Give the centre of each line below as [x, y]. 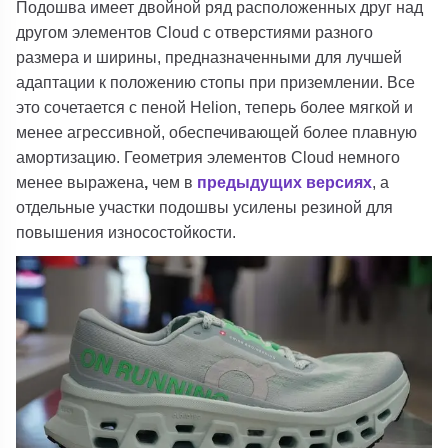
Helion [214, 106]
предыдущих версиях [285, 181]
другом [44, 31]
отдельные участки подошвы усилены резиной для [205, 206]
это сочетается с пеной [103, 106]
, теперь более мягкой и [325, 106]
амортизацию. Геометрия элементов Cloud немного [208, 156]
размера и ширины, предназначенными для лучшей [209, 56]
